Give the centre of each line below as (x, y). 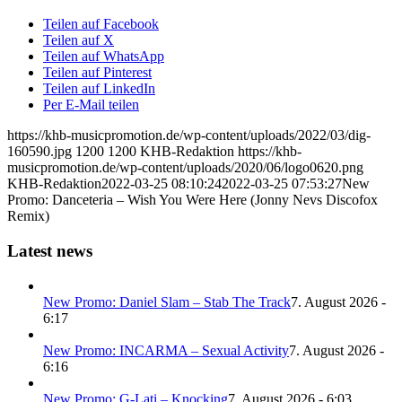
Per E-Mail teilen (91, 105)
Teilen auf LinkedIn (99, 89)
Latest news (50, 250)
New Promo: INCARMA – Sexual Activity (166, 350)
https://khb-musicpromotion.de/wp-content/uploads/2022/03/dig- (189, 135)
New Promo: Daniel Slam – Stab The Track (167, 301)
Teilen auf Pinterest (97, 73)
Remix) (28, 216)
